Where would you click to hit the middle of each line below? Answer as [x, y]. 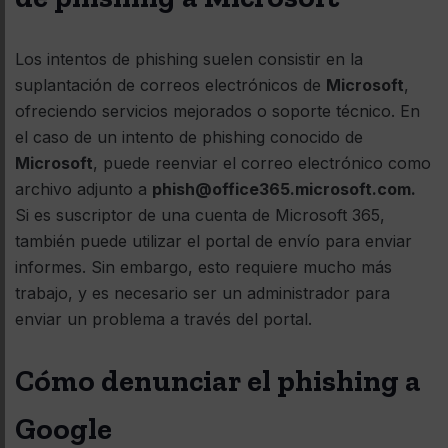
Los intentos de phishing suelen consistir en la [189, 58]
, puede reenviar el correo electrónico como [262, 162]
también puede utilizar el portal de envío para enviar [213, 240]
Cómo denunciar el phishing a [218, 380]
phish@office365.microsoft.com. [284, 188]
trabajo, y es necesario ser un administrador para [202, 292]
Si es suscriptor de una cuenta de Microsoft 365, [200, 214]
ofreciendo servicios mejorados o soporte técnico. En [217, 110]
